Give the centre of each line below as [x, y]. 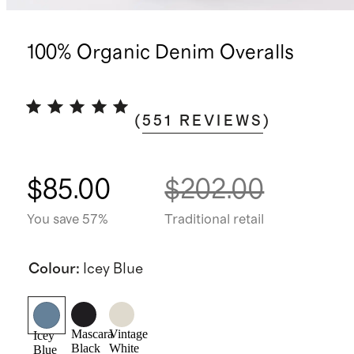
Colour [52, 269]
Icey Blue [113, 269]
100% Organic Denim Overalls [160, 53]
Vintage [128, 334]
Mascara [92, 334]
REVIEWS [221, 121]
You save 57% [67, 219]
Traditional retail [215, 219]
